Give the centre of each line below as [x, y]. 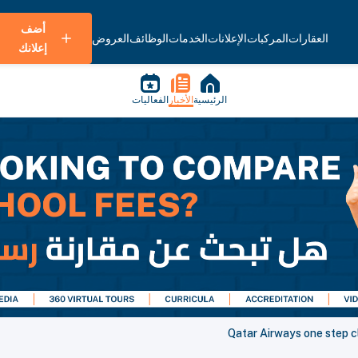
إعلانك [33, 48]
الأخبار [181, 100]
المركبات [268, 38]
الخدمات [188, 38]
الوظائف [149, 38]
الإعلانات [227, 38]
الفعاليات [150, 100]
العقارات [308, 38]
